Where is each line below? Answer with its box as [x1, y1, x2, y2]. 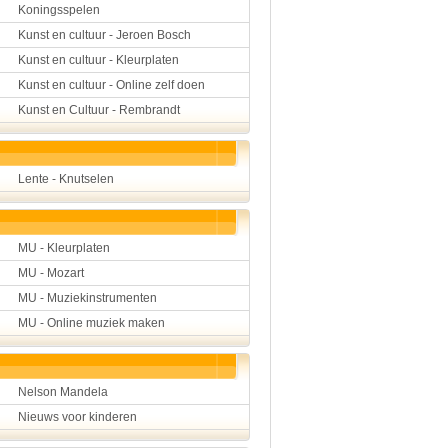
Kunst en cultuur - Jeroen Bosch [18, 28, 191, 42]
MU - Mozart [18, 266, 84, 280]
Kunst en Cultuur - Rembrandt [18, 103, 180, 117]
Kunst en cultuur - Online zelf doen [18, 78, 205, 92]
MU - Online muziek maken [18, 316, 165, 330]
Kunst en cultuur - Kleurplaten [18, 53, 179, 67]
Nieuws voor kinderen [18, 410, 137, 424]
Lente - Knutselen [18, 172, 114, 186]
